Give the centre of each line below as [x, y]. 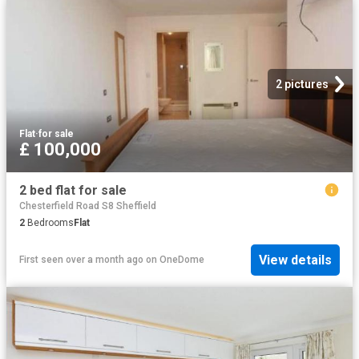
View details [295, 260]
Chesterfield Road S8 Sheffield [88, 206]
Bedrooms [49, 222]
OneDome [182, 260]
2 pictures [302, 84]
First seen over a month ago [81, 260]
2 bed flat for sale [73, 190]
